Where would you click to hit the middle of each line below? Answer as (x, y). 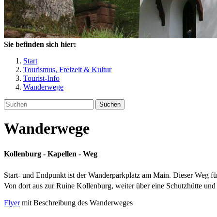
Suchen (110, 104)
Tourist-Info (41, 78)
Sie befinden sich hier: (40, 44)
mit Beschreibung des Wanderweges (76, 202)
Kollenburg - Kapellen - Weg (51, 154)
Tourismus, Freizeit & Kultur (67, 70)
